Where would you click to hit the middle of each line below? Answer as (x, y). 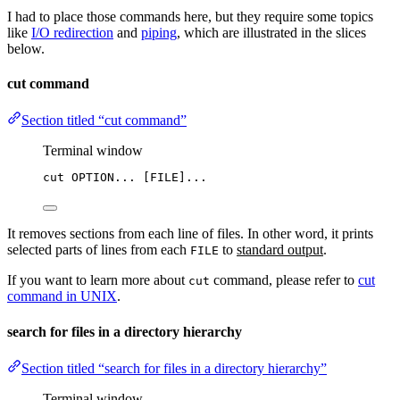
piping (159, 32)
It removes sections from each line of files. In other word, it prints (190, 234)
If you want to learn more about (98, 280)
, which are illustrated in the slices (271, 32)
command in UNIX (62, 296)
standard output (280, 250)
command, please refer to (284, 280)
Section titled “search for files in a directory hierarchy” (174, 368)
